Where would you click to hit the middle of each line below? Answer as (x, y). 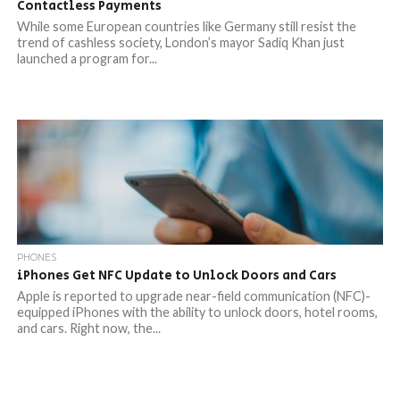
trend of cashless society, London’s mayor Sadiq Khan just (180, 42)
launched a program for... (87, 58)
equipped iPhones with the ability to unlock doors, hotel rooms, (197, 312)
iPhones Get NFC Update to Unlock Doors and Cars (176, 275)
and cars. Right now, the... (88, 328)
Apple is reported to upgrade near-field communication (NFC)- (193, 296)
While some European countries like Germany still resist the (186, 26)
